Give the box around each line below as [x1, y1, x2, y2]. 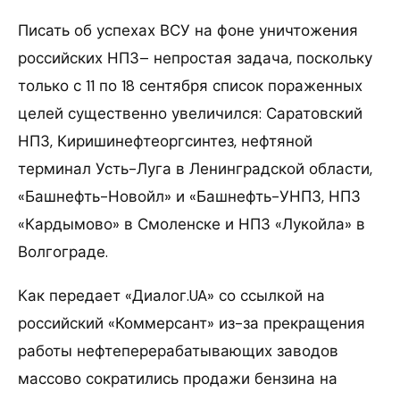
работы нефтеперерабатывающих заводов [18, 340, 338, 361]
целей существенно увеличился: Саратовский [18, 103, 362, 123]
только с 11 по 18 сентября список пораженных [18, 75, 362, 96]
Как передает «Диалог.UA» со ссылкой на [18, 285, 325, 305]
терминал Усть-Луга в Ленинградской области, [18, 158, 372, 179]
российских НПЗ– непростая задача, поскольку [18, 47, 372, 68]
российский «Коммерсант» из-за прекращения [18, 312, 365, 333]
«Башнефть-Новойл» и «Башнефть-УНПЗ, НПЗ [18, 186, 361, 206]
